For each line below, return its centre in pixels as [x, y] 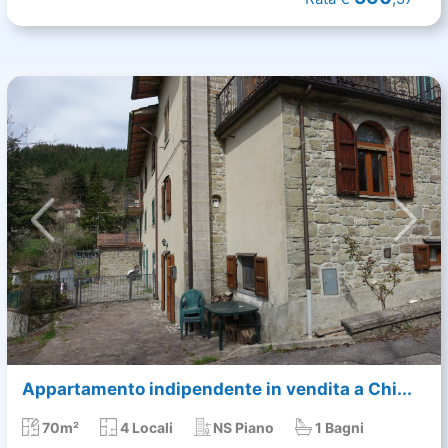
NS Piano [244, 427]
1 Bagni [340, 427]
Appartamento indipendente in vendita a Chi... [217, 388]
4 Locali [146, 427]
